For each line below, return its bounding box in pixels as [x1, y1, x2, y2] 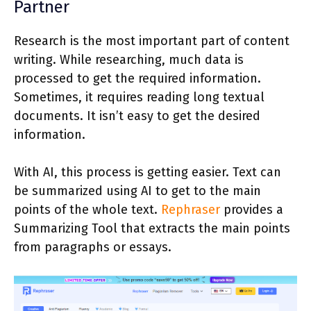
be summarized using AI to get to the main [14, 183, 261, 199]
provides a [220, 201, 283, 217]
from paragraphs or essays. [14, 239, 171, 255]
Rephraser [161, 201, 220, 217]
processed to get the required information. [14, 70, 261, 86]
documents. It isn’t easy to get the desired [14, 108, 260, 124]
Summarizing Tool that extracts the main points [14, 220, 290, 236]
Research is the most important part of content [14, 33, 289, 49]
